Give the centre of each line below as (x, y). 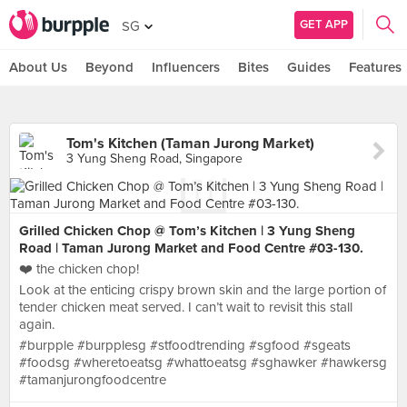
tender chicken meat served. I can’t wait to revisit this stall (186, 307)
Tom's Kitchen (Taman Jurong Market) (190, 144)
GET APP (324, 24)
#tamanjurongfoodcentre (93, 380)
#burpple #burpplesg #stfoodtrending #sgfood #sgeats (185, 345)
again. (37, 324)
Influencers (186, 67)
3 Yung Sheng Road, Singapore (154, 159)
